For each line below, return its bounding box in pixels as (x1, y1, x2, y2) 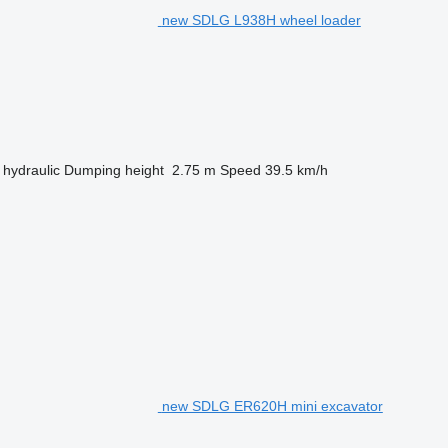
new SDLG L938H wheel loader (161, 11, 361, 28)
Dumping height (63, 161, 164, 178)
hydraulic (2, 161, 60, 178)
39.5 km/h (264, 161, 328, 178)
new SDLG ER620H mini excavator (161, 397, 383, 414)
